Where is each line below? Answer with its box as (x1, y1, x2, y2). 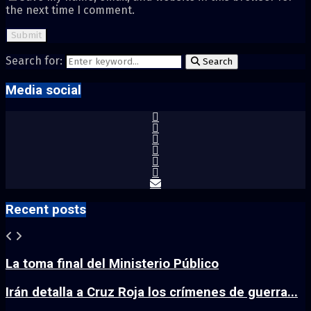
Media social (6, 83, 81, 99)
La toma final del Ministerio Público (6, 256, 219, 272)
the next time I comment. (6, 3, 135, 17)
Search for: (6, 54, 62, 68)
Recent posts (6, 201, 86, 217)
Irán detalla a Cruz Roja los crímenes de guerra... (6, 284, 298, 300)
